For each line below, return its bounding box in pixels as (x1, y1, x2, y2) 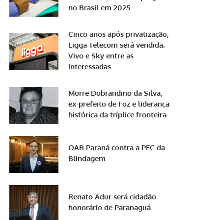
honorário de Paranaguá (68, 203, 151, 213)
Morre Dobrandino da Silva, (68, 88, 163, 98)
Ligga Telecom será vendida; (68, 40, 165, 50)
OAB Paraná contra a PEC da (68, 143, 165, 153)
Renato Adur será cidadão (68, 192, 157, 202)
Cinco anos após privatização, (68, 29, 169, 39)
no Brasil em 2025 (68, 3, 131, 13)
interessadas (68, 62, 111, 72)
